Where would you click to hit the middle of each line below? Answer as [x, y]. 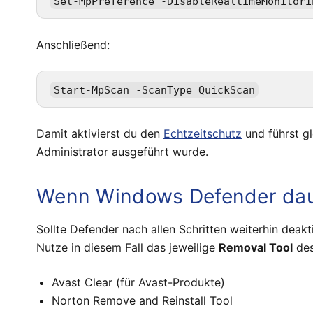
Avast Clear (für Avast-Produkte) [139, 282]
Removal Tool [256, 247]
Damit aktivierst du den [100, 134]
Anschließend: [73, 45]
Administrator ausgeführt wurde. [122, 152]
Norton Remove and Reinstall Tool [143, 300]
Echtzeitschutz [203, 134]
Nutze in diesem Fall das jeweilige [128, 247]
